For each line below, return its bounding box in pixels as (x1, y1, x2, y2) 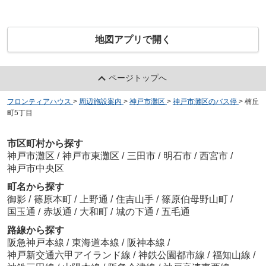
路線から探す (7, 224, 64, 235)
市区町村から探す (7, 138, 83, 148)
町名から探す (7, 181, 64, 192)
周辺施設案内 (78, 97, 122, 106)
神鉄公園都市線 (138, 249, 207, 260)
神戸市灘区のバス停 (172, 97, 237, 106)
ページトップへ (109, 73, 167, 83)
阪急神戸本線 (7, 237, 66, 248)
